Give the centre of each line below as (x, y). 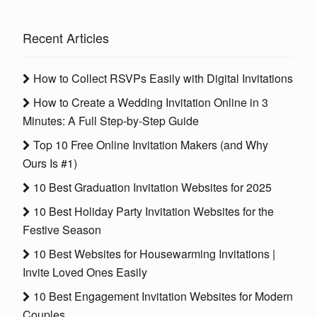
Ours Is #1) (50, 163)
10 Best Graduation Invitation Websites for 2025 (151, 188)
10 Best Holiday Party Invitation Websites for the (152, 212)
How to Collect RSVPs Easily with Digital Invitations (162, 79)
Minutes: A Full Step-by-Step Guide (111, 121)
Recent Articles (66, 38)
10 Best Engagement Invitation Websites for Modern (162, 296)
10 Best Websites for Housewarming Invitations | (153, 254)
